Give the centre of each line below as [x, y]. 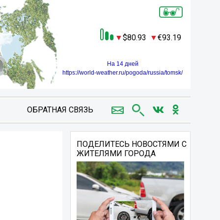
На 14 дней [123, 64]
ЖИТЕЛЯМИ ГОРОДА [116, 153]
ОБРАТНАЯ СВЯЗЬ [60, 110]
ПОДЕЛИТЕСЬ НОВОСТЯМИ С [132, 144]
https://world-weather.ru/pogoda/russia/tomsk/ [123, 73]
